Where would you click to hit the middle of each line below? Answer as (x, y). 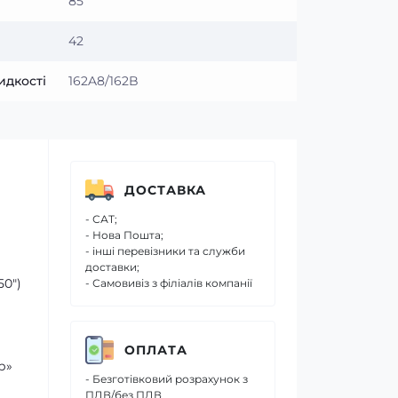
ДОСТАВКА (165, 190)
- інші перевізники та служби (165, 251)
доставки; (112, 267)
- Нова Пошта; (124, 235)
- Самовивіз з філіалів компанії (169, 283)
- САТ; (101, 219)
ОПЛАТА (156, 350)
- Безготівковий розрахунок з (167, 379)
